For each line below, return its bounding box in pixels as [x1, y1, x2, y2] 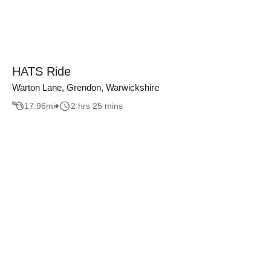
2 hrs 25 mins [71, 101, 123, 111]
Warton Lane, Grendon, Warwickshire [12, 82, 159, 93]
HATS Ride [12, 64, 71, 78]
